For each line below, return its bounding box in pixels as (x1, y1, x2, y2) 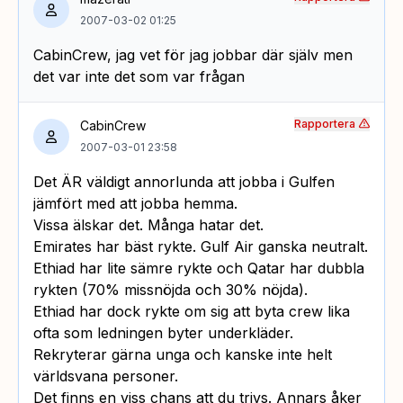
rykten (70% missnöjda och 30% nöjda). (33, 280, 308, 299)
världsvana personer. (33, 366, 178, 385)
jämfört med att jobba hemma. (33, 193, 237, 212)
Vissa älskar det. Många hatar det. (33, 215, 264, 234)
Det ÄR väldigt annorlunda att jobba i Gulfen (33, 172, 335, 191)
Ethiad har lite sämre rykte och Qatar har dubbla (33, 258, 364, 277)
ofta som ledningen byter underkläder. (33, 323, 293, 342)
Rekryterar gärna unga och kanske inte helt (33, 345, 332, 363)
